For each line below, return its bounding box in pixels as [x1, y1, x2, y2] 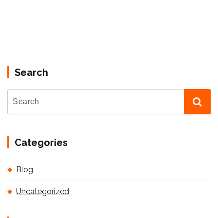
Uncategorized [16, 187, 69, 196]
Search [15, 67, 48, 78]
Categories [15, 137, 68, 148]
